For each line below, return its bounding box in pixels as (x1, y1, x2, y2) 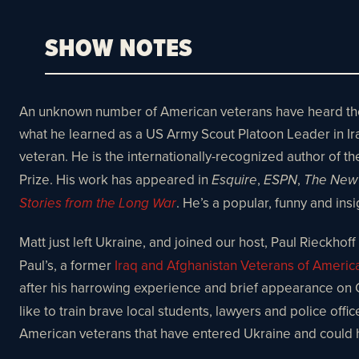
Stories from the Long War (19, 195, 176, 212)
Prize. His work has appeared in (19, 169, 208, 189)
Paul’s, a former (19, 255, 115, 275)
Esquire (208, 171, 257, 188)
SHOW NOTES (45, 28, 193, 66)
